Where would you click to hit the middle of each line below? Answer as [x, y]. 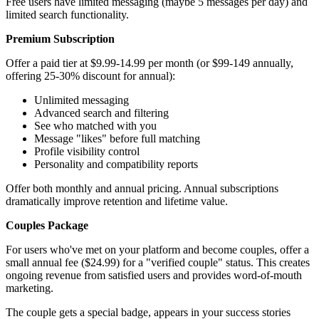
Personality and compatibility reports [116, 164]
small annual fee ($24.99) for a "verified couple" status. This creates [158, 263]
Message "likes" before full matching [117, 139]
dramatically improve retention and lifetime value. [117, 202]
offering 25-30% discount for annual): [90, 76]
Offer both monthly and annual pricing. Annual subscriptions [142, 189]
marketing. [30, 288]
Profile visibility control [87, 152]
